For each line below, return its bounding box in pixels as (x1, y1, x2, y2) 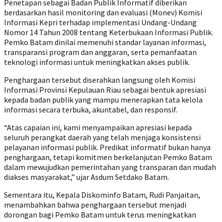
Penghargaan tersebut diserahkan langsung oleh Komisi (4, 75, 195, 85)
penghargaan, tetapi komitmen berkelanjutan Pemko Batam (4, 152, 212, 162)
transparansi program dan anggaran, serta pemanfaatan (4, 47, 197, 57)
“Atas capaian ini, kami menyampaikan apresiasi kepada (4, 122, 192, 132)
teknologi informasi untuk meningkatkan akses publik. (4, 57, 190, 67)
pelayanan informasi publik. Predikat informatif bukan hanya (4, 142, 211, 152)
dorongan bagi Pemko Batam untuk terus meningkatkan (4, 210, 196, 220)
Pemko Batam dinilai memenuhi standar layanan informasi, (4, 37, 206, 47)
